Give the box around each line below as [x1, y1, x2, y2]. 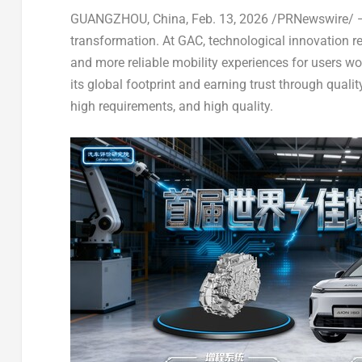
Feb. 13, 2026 [191, 11, 268, 27]
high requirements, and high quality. [69, 98, 273, 114]
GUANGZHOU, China [69, 11, 186, 27]
